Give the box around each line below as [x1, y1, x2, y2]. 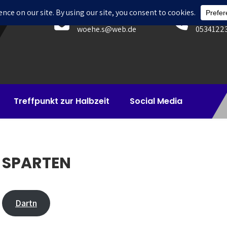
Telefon [196, 11, 222, 22]
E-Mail [77, 11, 99, 22]
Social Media [130, 95, 182, 107]
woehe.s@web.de [77, 24, 136, 34]
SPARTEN [2, 153, 71, 174]
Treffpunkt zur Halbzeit [14, 95, 109, 107]
